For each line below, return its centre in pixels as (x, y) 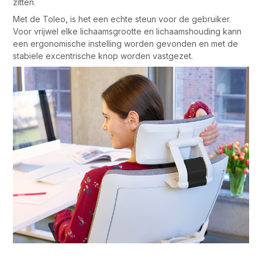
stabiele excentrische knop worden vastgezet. (103, 56)
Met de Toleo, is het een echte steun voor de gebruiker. (122, 19)
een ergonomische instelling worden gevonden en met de (126, 43)
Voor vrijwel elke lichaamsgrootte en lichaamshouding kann (127, 31)
